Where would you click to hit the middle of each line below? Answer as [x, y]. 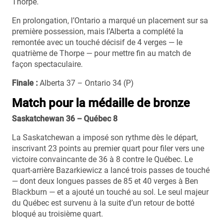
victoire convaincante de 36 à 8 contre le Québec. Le [102, 159]
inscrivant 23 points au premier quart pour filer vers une [108, 148]
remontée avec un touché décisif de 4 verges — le [97, 42]
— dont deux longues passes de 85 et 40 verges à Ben [105, 181]
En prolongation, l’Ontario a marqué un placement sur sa [110, 20]
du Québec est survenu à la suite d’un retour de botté [103, 203]
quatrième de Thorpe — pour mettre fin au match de [101, 53]
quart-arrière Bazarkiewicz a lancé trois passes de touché [111, 170]
